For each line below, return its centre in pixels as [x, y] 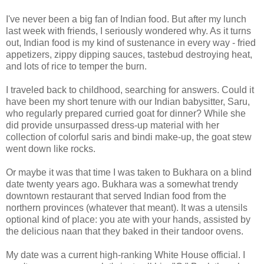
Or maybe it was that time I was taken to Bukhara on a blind [129, 172]
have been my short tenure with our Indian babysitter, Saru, [128, 101]
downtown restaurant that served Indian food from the [116, 196]
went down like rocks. [51, 148]
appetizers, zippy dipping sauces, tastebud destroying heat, [129, 54]
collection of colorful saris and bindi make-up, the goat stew [129, 137]
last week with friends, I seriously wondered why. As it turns [128, 31]
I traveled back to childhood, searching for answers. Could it [130, 90]
